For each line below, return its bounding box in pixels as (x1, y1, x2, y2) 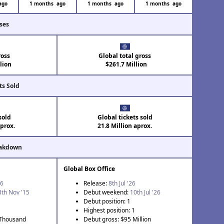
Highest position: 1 (83, 206, 135, 215)
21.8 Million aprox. (97, 121, 152, 130)
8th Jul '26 (108, 179, 136, 188)
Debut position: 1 (83, 197, 131, 206)
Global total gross (98, 51, 151, 60)
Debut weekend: (83, 188, 130, 197)
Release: (83, 179, 109, 188)
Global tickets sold (97, 113, 152, 122)
